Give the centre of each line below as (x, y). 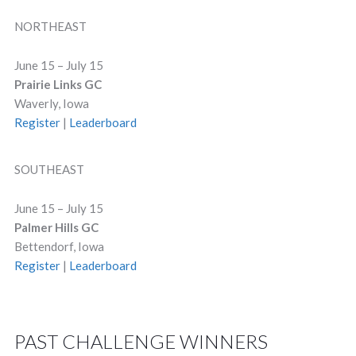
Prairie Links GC (58, 84)
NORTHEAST (50, 26)
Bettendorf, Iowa (59, 246)
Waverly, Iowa (51, 103)
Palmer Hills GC (56, 227)
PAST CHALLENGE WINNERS (141, 341)
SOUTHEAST (49, 169)
